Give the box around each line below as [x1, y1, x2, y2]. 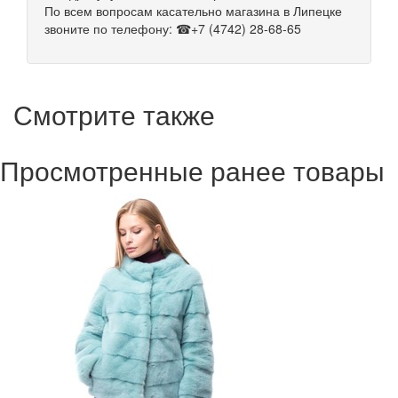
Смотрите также [13, 95, 215, 134]
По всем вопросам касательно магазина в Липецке [44, 2, 342, 20]
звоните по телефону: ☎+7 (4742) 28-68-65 [44, 20, 301, 38]
